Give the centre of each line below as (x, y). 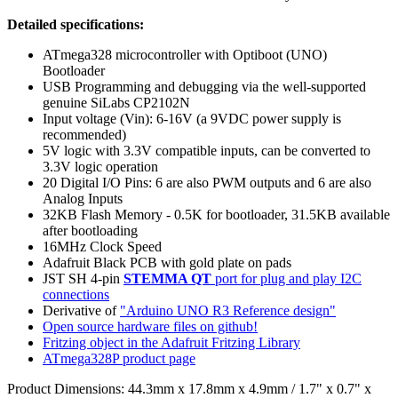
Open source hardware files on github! (150, 326)
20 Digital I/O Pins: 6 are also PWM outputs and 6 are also (207, 182)
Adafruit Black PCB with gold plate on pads (167, 262)
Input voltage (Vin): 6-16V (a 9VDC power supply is (192, 118)
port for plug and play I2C (287, 278)
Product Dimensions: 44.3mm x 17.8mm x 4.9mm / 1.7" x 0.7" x (189, 388)
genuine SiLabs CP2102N (116, 102)
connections (76, 294)
